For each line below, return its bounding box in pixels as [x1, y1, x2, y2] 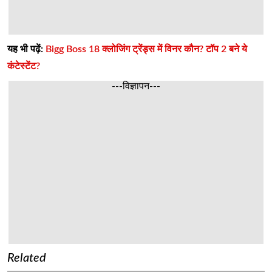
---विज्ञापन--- [112, 81, 160, 91]
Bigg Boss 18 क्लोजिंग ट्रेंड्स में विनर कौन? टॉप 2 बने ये [46, 44, 247, 54]
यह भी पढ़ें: [7, 44, 46, 54]
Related [7, 251, 46, 264]
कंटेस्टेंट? [7, 61, 40, 71]
